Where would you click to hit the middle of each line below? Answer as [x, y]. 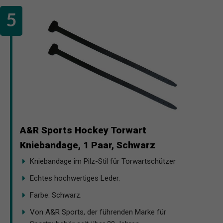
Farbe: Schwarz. [56, 195]
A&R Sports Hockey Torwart [83, 130]
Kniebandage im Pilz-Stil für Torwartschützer [103, 161]
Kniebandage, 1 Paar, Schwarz [88, 145]
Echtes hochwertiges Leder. [75, 178]
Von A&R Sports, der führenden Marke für [98, 212]
